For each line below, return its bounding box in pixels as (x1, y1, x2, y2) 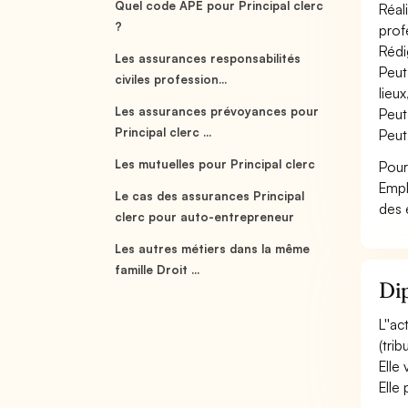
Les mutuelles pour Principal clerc (115, 157, 316, 171)
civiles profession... (115, 72, 228, 87)
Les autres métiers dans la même (115, 241, 311, 256)
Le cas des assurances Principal (115, 189, 305, 203)
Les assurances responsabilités (115, 51, 301, 66)
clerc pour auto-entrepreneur (115, 209, 295, 224)
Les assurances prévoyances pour (115, 104, 320, 118)
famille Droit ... (115, 262, 200, 277)
